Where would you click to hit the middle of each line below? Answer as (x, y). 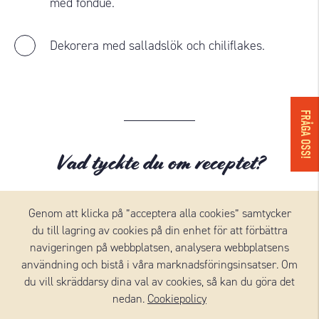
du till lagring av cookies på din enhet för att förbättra (159, 230)
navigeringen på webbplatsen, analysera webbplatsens (159, 247)
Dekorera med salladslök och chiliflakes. (157, 46)
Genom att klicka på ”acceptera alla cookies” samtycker (159, 213)
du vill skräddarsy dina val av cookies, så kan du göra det (159, 282)
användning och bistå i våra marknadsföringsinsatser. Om (159, 265)
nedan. (130, 299)
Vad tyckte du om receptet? (159, 163)
